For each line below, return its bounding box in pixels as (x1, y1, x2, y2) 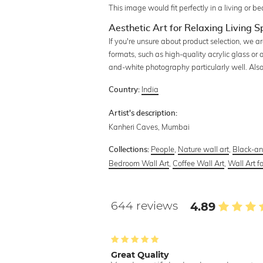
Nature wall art (178, 144, 230, 154)
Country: (109, 86, 140, 94)
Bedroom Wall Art (109, 158, 170, 168)
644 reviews (111, 198, 181, 213)
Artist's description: (109, 109, 178, 117)
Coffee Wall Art (173, 158, 225, 168)
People (151, 144, 175, 154)
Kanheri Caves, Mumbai (109, 122, 190, 131)
